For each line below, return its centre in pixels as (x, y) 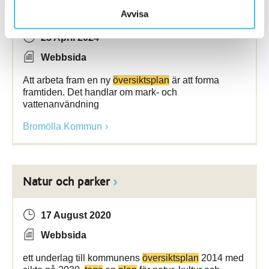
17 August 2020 (76, 215)
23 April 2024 (70, 38)
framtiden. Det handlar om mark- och (100, 92)
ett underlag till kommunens (83, 258)
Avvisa (134, 14)
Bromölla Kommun (62, 126)
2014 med (221, 258)
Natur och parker (66, 182)
